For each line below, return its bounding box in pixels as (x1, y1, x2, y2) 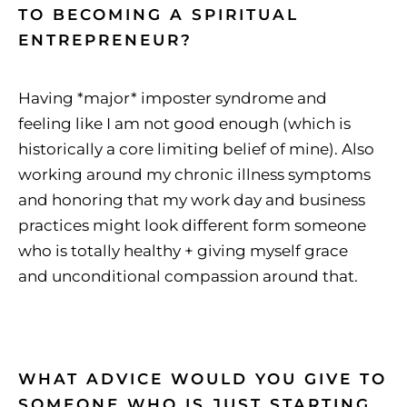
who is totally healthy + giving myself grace (18, 242, 348, 261)
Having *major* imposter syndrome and (18, 89, 327, 108)
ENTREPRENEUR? (18, 31, 193, 50)
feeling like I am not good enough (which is (18, 114, 351, 134)
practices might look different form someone (18, 216, 366, 235)
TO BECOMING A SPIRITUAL (18, 5, 299, 25)
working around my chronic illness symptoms (18, 165, 371, 184)
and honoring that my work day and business (18, 191, 365, 210)
